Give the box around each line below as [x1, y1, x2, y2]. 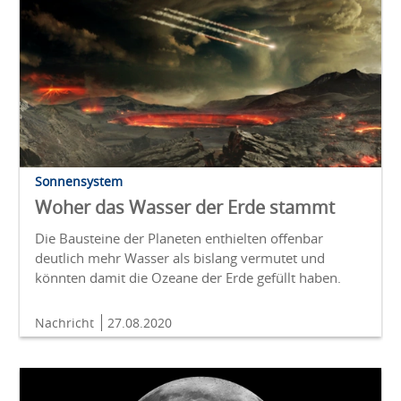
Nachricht [35, 314, 98, 332]
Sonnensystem [35, 173, 123, 191]
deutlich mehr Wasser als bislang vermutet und [35, 249, 325, 268]
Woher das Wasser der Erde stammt [35, 195, 335, 220]
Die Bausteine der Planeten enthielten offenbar [35, 229, 323, 248]
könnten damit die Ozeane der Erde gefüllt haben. [35, 269, 341, 287]
